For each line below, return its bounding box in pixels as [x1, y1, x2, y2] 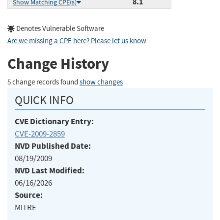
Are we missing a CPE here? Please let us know [7, 36, 146, 46]
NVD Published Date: [15, 140, 91, 152]
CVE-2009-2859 [15, 128, 65, 139]
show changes [80, 77, 123, 87]
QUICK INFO [15, 92, 74, 108]
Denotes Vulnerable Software [15, 24, 104, 33]
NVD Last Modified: [15, 165, 84, 176]
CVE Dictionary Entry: [15, 115, 94, 127]
